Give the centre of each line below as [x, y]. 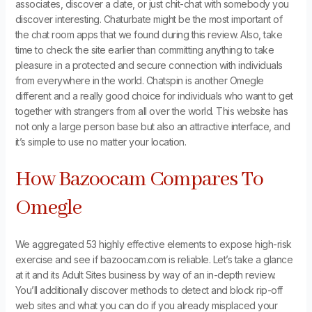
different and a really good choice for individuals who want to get [154, 96]
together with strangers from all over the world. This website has [151, 111]
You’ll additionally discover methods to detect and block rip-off [149, 290]
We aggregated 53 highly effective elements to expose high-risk [153, 244]
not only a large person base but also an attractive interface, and [153, 127]
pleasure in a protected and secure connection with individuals [149, 65]
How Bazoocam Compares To [139, 179]
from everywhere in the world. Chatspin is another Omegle [139, 81]
